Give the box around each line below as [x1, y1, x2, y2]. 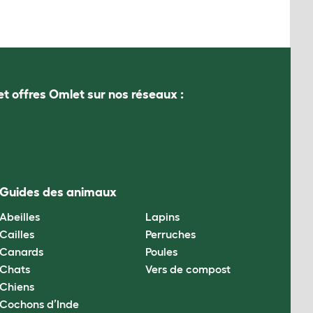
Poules [145, 245, 177, 258]
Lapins [145, 210, 180, 223]
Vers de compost [145, 262, 231, 275]
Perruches [145, 227, 196, 240]
